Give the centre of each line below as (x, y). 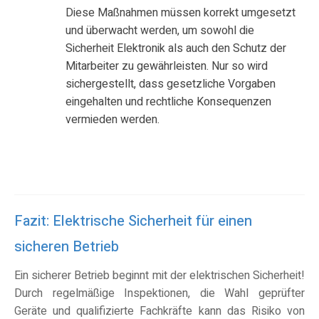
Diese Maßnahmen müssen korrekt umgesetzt (181, 13)
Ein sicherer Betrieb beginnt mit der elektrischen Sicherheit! (159, 276)
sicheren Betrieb (67, 247)
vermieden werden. (113, 120)
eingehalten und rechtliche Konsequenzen (168, 102)
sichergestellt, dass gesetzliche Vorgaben (171, 84)
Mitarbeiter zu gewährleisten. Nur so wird (167, 67)
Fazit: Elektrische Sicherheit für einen (133, 221)
